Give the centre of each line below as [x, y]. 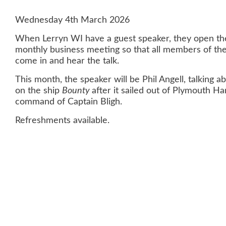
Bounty [77, 91]
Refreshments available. [62, 120]
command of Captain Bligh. [69, 102]
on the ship [39, 91]
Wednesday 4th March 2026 [72, 20]
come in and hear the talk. [67, 61]
